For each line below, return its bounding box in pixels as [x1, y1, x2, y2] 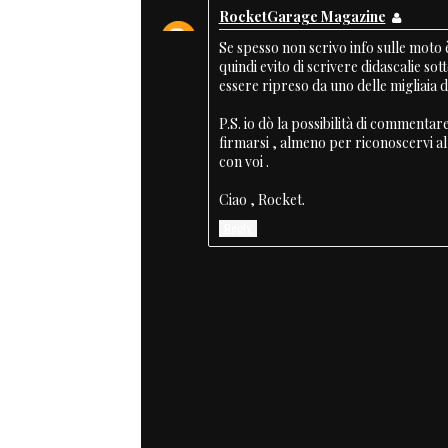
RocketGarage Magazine [218, 6, 386, 26]
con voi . [218, 151, 269, 171]
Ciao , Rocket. [218, 189, 305, 209]
